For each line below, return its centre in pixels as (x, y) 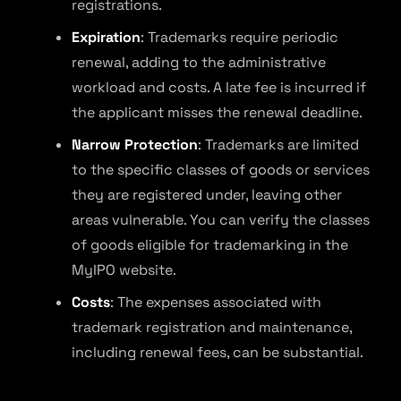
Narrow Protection (135, 145)
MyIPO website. (124, 270)
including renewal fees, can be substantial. (218, 352)
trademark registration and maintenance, (212, 327)
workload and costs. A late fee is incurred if (219, 87)
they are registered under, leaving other (207, 195)
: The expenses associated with (216, 302)
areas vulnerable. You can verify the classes (221, 220)
